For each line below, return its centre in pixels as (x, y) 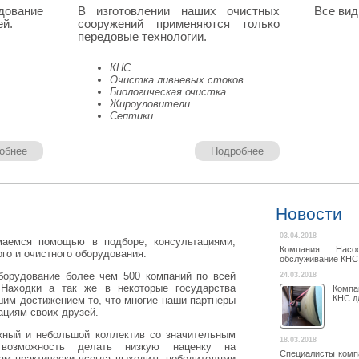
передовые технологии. (142, 37)
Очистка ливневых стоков (177, 80)
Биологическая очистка (168, 92)
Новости (309, 214)
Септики (131, 116)
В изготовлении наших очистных (179, 12)
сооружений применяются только (179, 24)
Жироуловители (150, 104)
